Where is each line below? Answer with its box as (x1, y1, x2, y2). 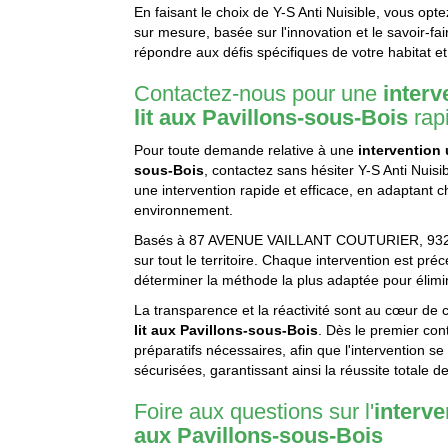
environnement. (134, 202, 234, 219)
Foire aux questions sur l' (134, 399, 375, 425)
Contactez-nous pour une (134, 81, 384, 107)
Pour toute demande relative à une (134, 142, 359, 159)
